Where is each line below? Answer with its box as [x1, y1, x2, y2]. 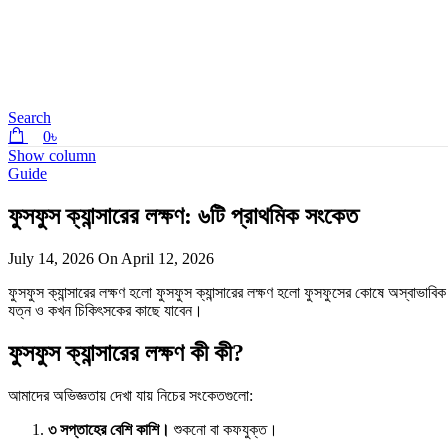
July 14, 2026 [8, 249, 98, 267]
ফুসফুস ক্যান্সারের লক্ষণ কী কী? [8, 339, 244, 366]
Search [8, 109, 51, 126]
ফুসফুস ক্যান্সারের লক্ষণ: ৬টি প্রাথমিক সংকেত [8, 202, 358, 229]
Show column [8, 147, 96, 164]
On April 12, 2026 [98, 249, 214, 267]
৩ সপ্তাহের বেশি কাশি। [48, 420, 170, 438]
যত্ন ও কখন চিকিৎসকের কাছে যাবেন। [8, 301, 203, 319]
